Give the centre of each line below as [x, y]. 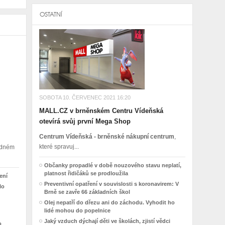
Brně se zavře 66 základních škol [87, 192]
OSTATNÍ [51, 14]
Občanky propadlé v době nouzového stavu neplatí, [113, 165]
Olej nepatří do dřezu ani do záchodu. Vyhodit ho [109, 202]
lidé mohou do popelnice [77, 210]
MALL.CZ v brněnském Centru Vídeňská [101, 111]
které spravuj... [59, 147]
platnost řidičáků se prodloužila [86, 173]
